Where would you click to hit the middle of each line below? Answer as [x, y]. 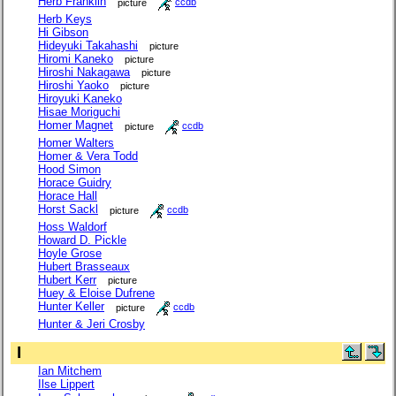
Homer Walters [76, 142]
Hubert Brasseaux [84, 266]
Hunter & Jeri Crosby [91, 324]
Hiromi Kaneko [76, 58]
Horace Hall [68, 195]
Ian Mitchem [70, 370]
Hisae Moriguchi [79, 111]
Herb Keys [65, 19]
